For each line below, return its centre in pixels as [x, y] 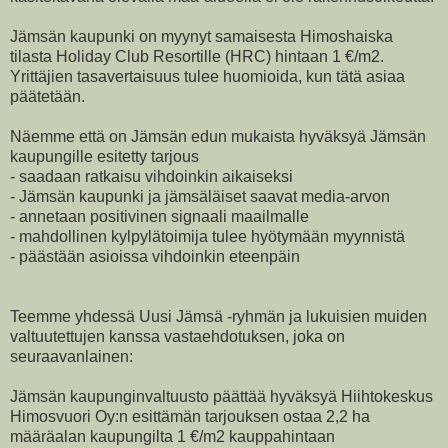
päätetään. [47, 96]
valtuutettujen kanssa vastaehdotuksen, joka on [177, 336]
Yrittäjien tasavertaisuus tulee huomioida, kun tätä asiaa [207, 76]
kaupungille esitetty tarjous [104, 156]
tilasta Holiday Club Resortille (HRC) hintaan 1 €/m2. [197, 56]
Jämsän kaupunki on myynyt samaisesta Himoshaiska [201, 36]
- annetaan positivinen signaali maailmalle [159, 216]
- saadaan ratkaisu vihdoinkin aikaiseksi [151, 176]
